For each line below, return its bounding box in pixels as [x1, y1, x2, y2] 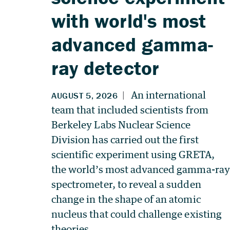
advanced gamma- [51, 31, 213, 56]
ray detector [51, 55, 160, 80]
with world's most [51, 8, 206, 33]
